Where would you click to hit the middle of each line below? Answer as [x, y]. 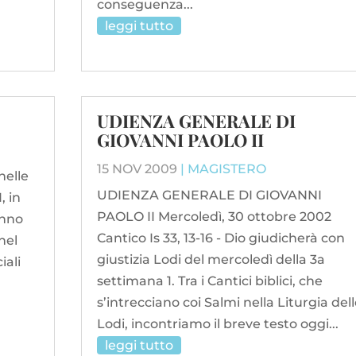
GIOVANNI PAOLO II [180, 140]
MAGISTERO [226, 169]
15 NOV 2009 [137, 169]
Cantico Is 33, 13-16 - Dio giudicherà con [221, 238]
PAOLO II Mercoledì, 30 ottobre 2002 [214, 217]
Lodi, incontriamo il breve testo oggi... [217, 324]
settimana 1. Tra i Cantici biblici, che [209, 281]
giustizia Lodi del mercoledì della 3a [211, 260]
